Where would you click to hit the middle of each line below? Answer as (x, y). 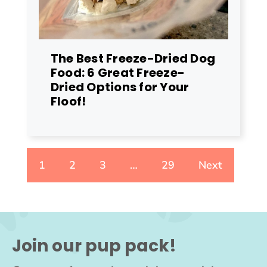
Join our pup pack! (94, 246)
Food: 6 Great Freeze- (118, 72)
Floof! (69, 101)
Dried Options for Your (120, 87)
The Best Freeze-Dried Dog (133, 58)
